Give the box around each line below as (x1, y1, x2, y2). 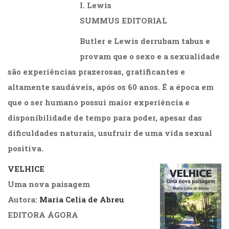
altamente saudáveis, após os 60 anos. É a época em (8, 82, 214, 93)
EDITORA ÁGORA (8, 210, 78, 220)
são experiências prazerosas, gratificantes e (8, 66, 185, 77)
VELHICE (8, 164, 44, 174)
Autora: (8, 194, 37, 205)
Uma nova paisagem (8, 179, 90, 190)
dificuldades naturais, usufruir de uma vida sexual (8, 128, 212, 139)
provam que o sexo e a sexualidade (80, 51, 220, 62)
